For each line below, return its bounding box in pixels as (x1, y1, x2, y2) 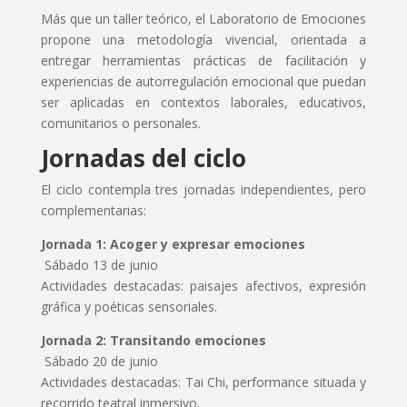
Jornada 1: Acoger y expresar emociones (40, 234, 305, 253)
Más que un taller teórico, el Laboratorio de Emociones (40, 9, 367, 27)
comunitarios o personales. (40, 114, 201, 132)
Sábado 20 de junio (40, 352, 158, 370)
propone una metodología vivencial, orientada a (40, 30, 367, 48)
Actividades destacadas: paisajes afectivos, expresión (40, 276, 367, 294)
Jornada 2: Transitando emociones (40, 331, 266, 349)
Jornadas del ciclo (40, 141, 246, 174)
